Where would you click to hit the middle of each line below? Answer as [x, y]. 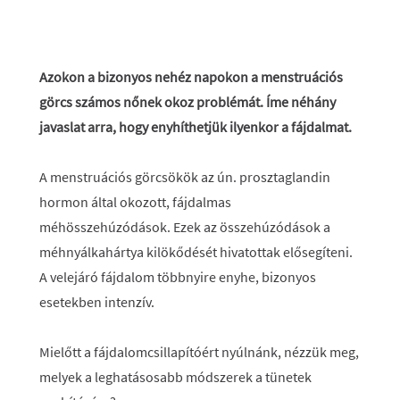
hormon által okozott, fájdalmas [135, 202]
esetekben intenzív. [97, 302]
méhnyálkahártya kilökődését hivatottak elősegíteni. [196, 252]
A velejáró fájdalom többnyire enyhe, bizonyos [178, 277]
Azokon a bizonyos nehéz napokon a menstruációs [191, 77]
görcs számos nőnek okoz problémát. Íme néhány [187, 102]
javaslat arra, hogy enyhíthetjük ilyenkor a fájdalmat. [196, 127]
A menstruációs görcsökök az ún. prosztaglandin [185, 177]
